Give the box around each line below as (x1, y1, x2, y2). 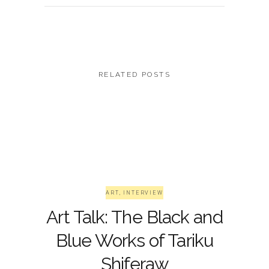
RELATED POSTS (98, 70, 171, 79)
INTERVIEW (123, 190, 163, 196)
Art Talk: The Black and (46, 207, 223, 228)
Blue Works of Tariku (55, 230, 213, 252)
